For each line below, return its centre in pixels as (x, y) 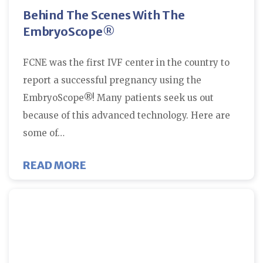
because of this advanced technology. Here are (127, 115)
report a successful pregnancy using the (112, 80)
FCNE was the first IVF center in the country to (126, 62)
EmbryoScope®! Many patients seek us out (118, 97)
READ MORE (55, 165)
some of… (44, 133)
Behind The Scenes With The (104, 15)
